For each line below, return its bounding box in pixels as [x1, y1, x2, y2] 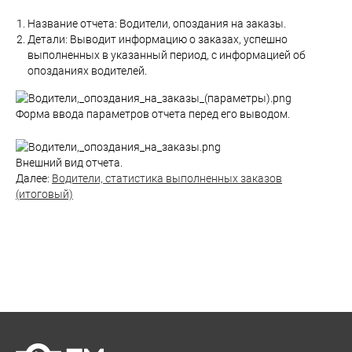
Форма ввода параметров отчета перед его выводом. [16, 108, 290, 121]
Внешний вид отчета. [16, 156, 123, 169]
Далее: [16, 171, 52, 185]
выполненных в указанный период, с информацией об [27, 49, 306, 61]
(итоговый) [16, 187, 73, 200]
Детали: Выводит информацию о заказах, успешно [27, 33, 288, 46]
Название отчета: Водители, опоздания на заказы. [27, 17, 286, 30]
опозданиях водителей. [27, 64, 147, 77]
